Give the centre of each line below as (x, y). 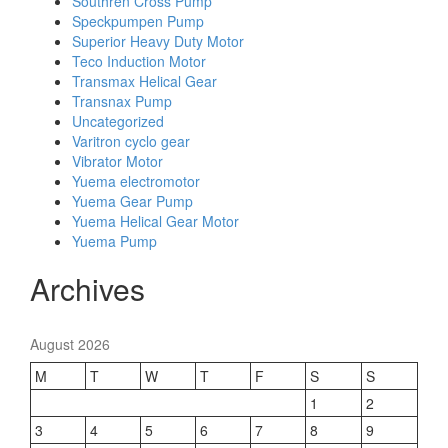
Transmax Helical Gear (144, 80)
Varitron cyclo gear (131, 140)
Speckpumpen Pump (138, 20)
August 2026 (70, 343)
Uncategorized (118, 120)
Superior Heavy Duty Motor (158, 40)
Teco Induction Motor (139, 60)
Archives (87, 288)
